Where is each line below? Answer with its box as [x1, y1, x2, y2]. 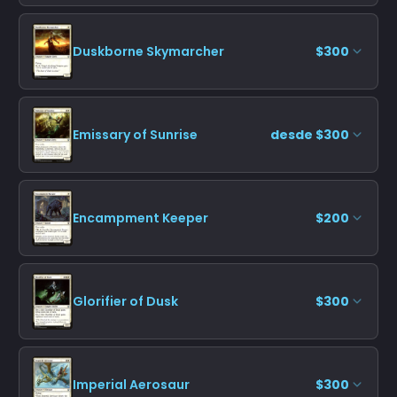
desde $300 [270, 125, 349, 144]
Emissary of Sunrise [73, 125, 198, 144]
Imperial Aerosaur [73, 375, 190, 393]
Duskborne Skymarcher [73, 42, 224, 60]
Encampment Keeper [73, 208, 208, 227]
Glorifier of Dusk [73, 292, 178, 310]
